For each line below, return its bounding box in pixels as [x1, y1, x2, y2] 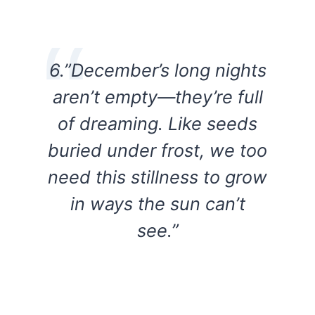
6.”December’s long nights [49, 59, 266, 82]
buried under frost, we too [48, 139, 267, 162]
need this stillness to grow [48, 166, 267, 188]
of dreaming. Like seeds [58, 112, 257, 135]
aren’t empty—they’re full [52, 86, 263, 108]
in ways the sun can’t [70, 193, 245, 215]
